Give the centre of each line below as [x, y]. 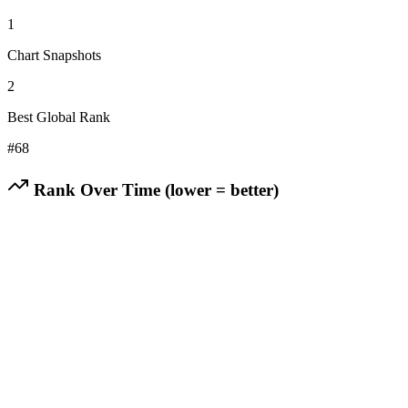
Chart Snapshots [54, 55]
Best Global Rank [59, 117]
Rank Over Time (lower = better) [154, 189]
